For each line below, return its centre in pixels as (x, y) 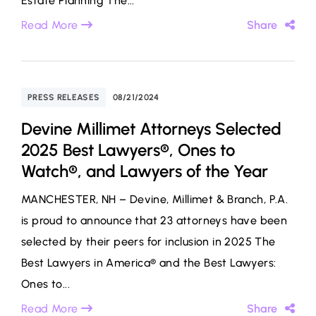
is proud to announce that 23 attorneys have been (154, 220)
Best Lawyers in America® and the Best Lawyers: (149, 263)
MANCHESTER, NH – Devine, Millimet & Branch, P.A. (155, 199)
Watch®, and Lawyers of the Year (145, 171)
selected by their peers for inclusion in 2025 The (148, 242)
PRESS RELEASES (65, 97)
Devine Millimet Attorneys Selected (151, 129)
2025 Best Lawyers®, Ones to (128, 150)
